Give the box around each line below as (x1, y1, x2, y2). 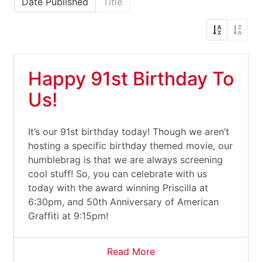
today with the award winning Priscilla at (28, 182, 208, 194)
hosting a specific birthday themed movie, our (28, 140, 233, 151)
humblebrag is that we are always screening (28, 154, 223, 166)
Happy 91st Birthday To (28, 67, 234, 90)
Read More (107, 246, 155, 257)
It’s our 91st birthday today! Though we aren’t (28, 126, 229, 137)
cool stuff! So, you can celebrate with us (28, 168, 207, 180)
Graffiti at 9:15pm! (28, 210, 108, 222)
